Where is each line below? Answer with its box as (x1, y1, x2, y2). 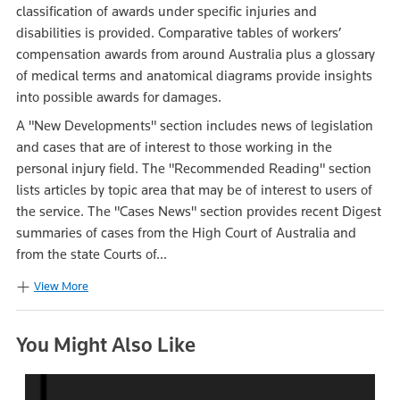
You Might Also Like (16, 331, 196, 357)
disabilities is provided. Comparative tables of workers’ (16, 24, 341, 41)
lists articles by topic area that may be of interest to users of (16, 181, 372, 198)
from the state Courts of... (16, 246, 167, 262)
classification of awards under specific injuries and (16, 3, 317, 20)
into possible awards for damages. (16, 88, 221, 105)
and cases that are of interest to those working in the (16, 138, 332, 155)
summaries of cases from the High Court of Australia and (16, 224, 356, 241)
